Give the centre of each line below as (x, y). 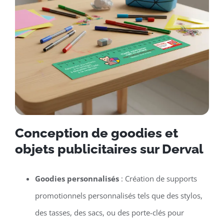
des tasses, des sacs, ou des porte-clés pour (109, 212)
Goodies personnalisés (77, 178)
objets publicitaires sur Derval (109, 149)
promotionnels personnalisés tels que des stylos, (118, 195)
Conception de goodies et (96, 133)
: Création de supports (158, 178)
